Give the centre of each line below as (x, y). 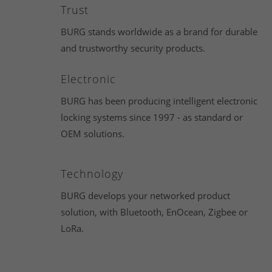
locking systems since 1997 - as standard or (152, 117)
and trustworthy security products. (133, 48)
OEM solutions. (93, 134)
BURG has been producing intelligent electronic (159, 101)
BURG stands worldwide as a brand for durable (159, 32)
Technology (92, 174)
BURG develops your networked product (146, 195)
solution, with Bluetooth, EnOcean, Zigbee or (155, 212)
